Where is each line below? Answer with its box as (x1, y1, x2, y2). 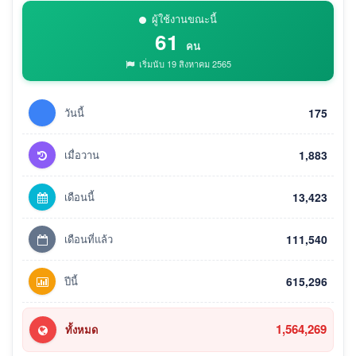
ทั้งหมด (65, 321, 98, 337)
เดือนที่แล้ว (64, 230, 113, 246)
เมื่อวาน (64, 146, 99, 162)
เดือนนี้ (64, 188, 95, 204)
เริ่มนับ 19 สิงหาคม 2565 (136, 56, 231, 70)
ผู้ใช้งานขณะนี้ (152, 10, 217, 26)
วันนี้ (64, 104, 84, 120)
